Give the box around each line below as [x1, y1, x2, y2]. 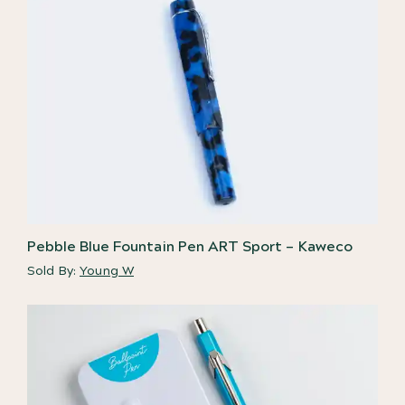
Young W [80, 261, 134, 280]
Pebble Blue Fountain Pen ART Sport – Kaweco [27, 236, 353, 257]
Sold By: [27, 261, 80, 280]
